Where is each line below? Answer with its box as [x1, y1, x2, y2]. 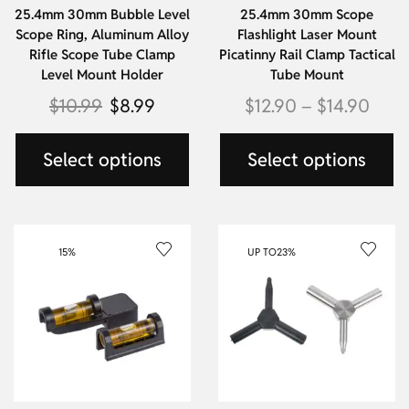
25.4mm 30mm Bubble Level [15, 5, 190, 23]
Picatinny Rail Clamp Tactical [218, 45, 395, 63]
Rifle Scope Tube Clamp [29, 45, 175, 63]
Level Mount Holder [41, 65, 163, 83]
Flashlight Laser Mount [236, 25, 377, 43]
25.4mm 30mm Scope [240, 5, 373, 23]
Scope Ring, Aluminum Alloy [16, 25, 189, 43]
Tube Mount [269, 65, 344, 83]
